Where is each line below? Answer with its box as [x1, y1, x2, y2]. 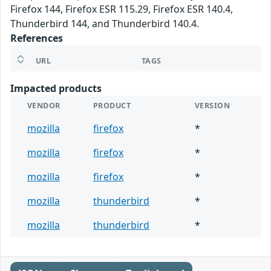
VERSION [195, 100, 230, 111]
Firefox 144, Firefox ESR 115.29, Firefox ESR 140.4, [10, 2, 233, 16]
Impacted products [10, 81, 102, 95]
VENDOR [27, 100, 60, 111]
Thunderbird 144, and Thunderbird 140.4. [10, 16, 199, 30]
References [10, 31, 63, 45]
